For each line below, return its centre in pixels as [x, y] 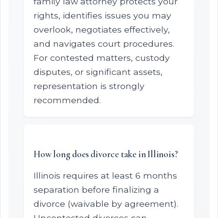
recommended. [67, 100]
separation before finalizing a [96, 190]
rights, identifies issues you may [102, 15]
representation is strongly [89, 86]
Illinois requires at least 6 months [105, 175]
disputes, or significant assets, [98, 72]
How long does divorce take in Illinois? [106, 154]
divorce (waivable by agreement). [106, 204]
